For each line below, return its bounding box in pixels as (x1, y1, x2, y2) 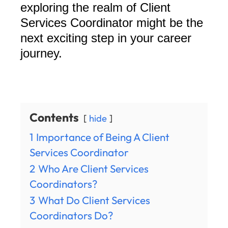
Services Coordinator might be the (20, 16, 203, 30)
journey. (20, 46, 62, 61)
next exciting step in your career (20, 31, 191, 45)
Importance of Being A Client (36, 130, 169, 144)
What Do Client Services (38, 193, 150, 207)
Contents (30, 110, 79, 125)
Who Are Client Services (38, 162, 149, 176)
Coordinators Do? (30, 209, 113, 222)
